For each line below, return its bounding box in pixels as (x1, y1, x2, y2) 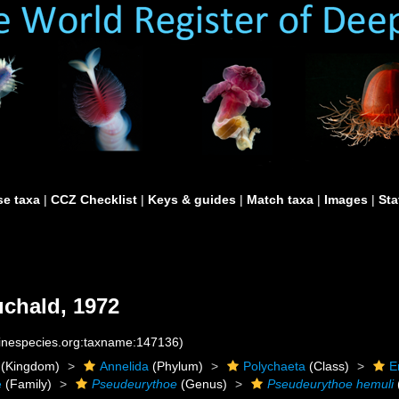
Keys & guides (148, 192, 236, 207)
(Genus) (177, 377, 228, 391)
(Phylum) (149, 359, 204, 373)
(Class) (305, 359, 350, 373)
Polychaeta (243, 359, 306, 373)
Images (324, 192, 368, 207)
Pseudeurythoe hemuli (267, 377, 395, 391)
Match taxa (247, 192, 313, 207)
